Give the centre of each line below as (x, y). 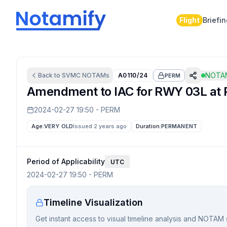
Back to (50, 75)
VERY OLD (59, 126)
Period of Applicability (66, 161)
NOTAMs (95, 75)
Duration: (148, 126)
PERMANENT (179, 126)
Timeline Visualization (93, 202)
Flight (189, 20)
